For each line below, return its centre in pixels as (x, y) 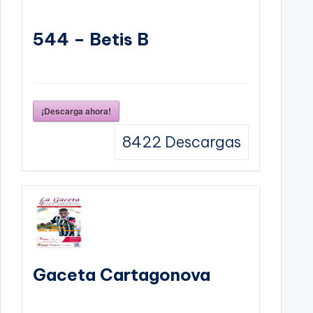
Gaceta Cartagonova (122, 274)
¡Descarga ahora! (76, 111)
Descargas (202, 141)
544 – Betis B (91, 39)
